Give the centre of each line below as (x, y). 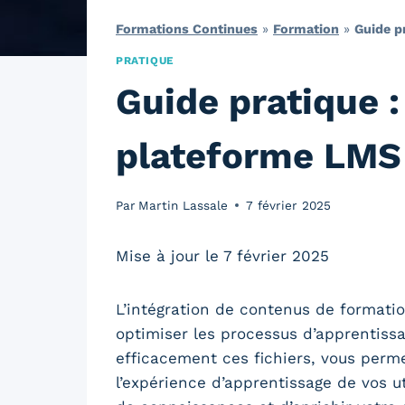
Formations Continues (187, 29)
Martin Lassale (184, 205)
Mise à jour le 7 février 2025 (222, 255)
